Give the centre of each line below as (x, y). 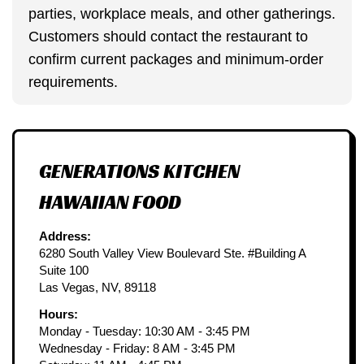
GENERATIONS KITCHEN (139, 171)
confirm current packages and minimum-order (176, 60)
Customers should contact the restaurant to (168, 37)
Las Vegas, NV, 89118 (97, 287)
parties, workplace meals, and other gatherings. (182, 14)
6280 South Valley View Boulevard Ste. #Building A (172, 253)
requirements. (73, 82)
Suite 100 (64, 270)
